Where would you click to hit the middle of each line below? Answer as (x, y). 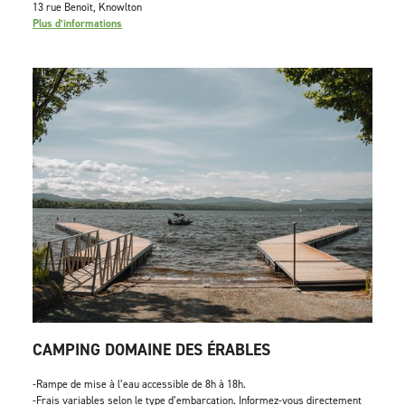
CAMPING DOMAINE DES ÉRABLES (151, 350)
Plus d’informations (77, 24)
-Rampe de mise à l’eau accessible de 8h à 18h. (139, 384)
